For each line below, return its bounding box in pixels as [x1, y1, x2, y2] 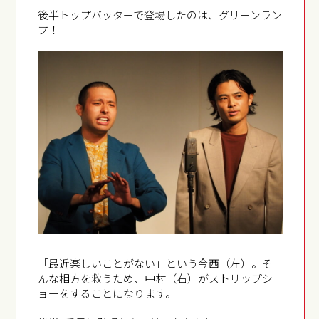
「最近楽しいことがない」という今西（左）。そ [38, 256, 273, 271]
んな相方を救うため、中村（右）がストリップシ [38, 271, 273, 286]
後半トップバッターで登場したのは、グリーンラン [38, 6, 283, 22]
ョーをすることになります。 [38, 286, 177, 301]
